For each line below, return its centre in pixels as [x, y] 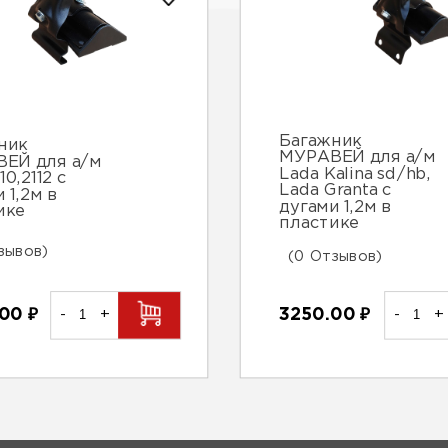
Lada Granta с [335, 190]
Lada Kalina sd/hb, [355, 174]
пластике [319, 223]
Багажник [320, 141]
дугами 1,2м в [335, 207]
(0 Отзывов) [335, 257]
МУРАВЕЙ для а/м [357, 157]
